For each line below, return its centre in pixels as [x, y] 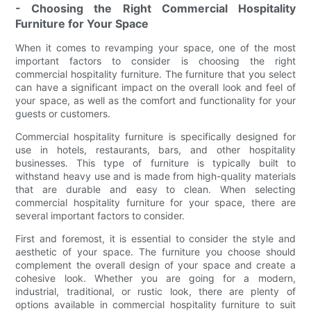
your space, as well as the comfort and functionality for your [155, 101]
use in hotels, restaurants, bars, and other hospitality [155, 150]
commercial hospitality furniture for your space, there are [155, 203]
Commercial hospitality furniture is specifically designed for [155, 137]
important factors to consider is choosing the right [155, 61]
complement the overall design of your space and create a [155, 265]
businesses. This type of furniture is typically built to [155, 163]
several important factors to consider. [100, 216]
